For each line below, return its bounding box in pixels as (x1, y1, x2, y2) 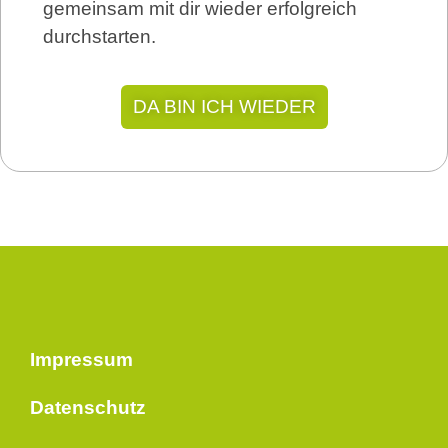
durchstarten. (43, 25, 156, 47)
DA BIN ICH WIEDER (132, 96, 316, 118)
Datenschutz (30, 397, 146, 419)
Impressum (30, 349, 133, 371)
